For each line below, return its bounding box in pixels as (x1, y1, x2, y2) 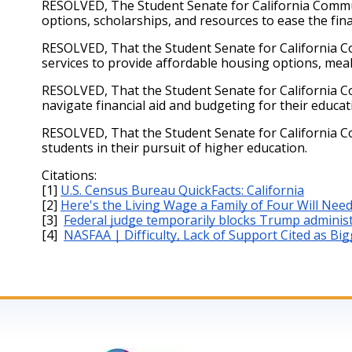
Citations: (42, 167, 100, 184)
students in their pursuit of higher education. (42, 139, 307, 156)
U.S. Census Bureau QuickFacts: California (60, 181, 304, 199)
